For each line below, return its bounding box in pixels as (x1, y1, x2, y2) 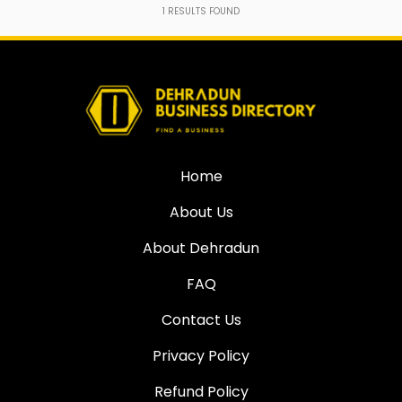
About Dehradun (143, 237, 259, 258)
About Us (169, 201, 233, 223)
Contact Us (161, 309, 241, 330)
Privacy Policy (153, 345, 249, 366)
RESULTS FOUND (165, 4, 240, 18)
